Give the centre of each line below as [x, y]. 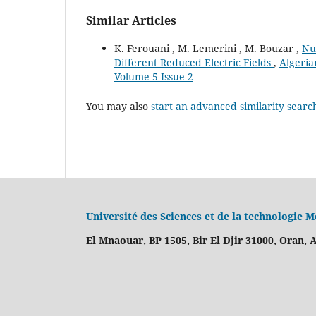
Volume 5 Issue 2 [154, 76]
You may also [119, 106]
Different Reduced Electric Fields [194, 62]
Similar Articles [131, 20]
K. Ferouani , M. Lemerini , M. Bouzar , [208, 48]
